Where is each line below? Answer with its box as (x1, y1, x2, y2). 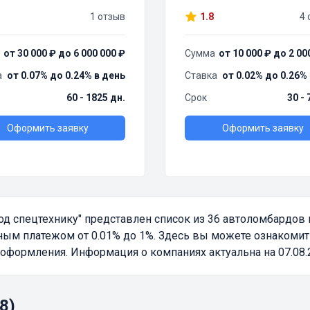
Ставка (185, 70, 217, 82)
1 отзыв (90, 11, 125, 23)
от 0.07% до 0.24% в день (7, 70, 125, 82)
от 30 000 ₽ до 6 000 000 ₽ (3, 48, 125, 60)
